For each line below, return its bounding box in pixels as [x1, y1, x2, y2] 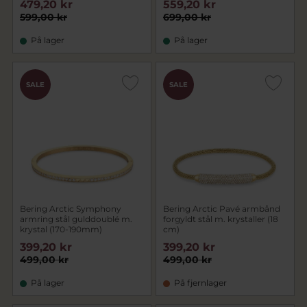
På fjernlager [174, 278, 227, 288]
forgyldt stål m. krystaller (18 [163, 214, 278, 224]
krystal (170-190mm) [20, 224, 102, 234]
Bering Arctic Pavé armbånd [163, 204, 280, 214]
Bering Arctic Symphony [20, 204, 121, 214]
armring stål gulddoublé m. [20, 214, 132, 224]
